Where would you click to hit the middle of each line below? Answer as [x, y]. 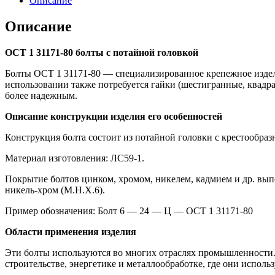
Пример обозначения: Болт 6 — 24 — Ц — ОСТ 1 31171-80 [129, 211]
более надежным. [41, 95]
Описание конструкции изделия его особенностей [114, 116]
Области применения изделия [71, 231]
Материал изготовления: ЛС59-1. [75, 158]
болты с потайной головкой [136, 52]
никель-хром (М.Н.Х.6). [55, 190]
